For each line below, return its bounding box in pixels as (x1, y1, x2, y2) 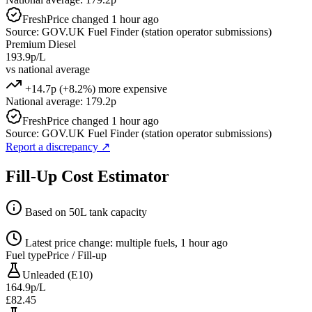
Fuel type (6, 249, 47, 262)
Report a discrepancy (6, 140, 101, 153)
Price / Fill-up (47, 249, 107, 262)
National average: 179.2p (6, 95, 116, 107)
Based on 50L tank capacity (22, 206, 147, 219)
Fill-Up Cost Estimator (6, 166, 169, 185)
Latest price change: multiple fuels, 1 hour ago (22, 237, 228, 249)
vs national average (6, 63, 90, 75)
